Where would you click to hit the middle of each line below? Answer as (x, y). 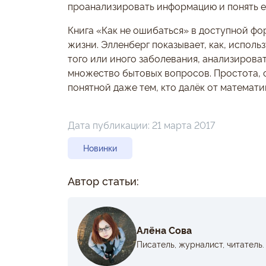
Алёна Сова (164, 229)
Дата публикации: (110, 125)
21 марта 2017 (183, 125)
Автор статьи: (103, 180)
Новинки (100, 148)
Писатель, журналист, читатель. (200, 243)
